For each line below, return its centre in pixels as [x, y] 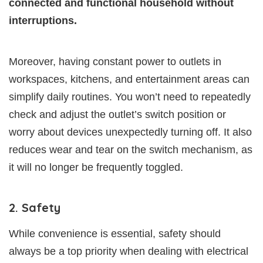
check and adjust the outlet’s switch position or [117, 114]
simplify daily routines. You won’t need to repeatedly [130, 97]
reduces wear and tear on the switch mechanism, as [131, 149]
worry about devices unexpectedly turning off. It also [130, 132]
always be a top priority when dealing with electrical [129, 251]
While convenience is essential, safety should [115, 233]
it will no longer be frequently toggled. [96, 167]
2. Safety [35, 207]
